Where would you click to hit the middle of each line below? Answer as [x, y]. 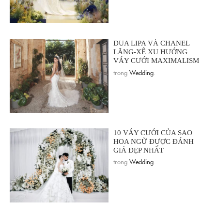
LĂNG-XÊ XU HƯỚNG [150, 52]
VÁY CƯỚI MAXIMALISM [156, 61]
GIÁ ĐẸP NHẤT [139, 150]
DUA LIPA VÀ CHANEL [151, 43]
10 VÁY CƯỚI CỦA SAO [153, 132]
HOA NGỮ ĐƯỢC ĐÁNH [154, 141]
